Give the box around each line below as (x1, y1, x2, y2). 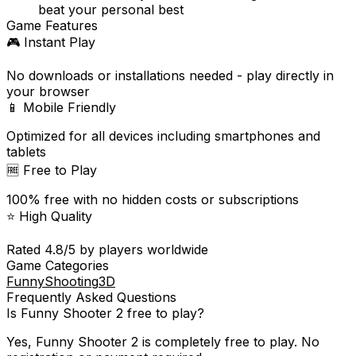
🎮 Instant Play (6, 34, 95, 51)
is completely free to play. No (138, 334, 319, 350)
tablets (6, 144, 46, 161)
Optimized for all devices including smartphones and (6, 128, 320, 145)
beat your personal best (38, 2, 184, 18)
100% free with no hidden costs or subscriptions (6, 192, 299, 208)
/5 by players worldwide (64, 242, 208, 258)
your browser (6, 83, 90, 100)
